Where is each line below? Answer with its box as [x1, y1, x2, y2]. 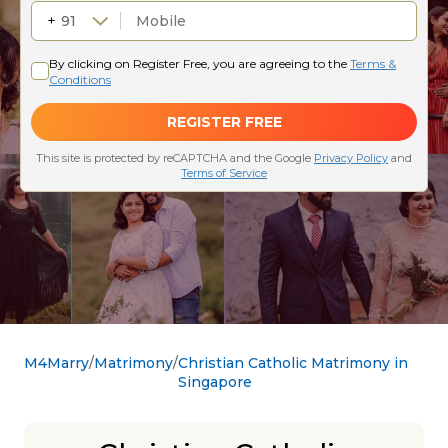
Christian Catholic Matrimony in [178, 354, 408, 372]
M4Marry [24, 354, 89, 372]
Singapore [178, 373, 252, 391]
